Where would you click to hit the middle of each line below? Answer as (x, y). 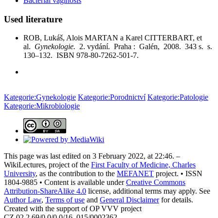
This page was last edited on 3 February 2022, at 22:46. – (92, 156)
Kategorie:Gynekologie (40, 97)
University (20, 174)
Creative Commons (156, 182)
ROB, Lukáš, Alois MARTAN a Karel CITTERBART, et (113, 38)
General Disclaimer (129, 200)
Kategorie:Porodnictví (112, 97)
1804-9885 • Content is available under (65, 182)
